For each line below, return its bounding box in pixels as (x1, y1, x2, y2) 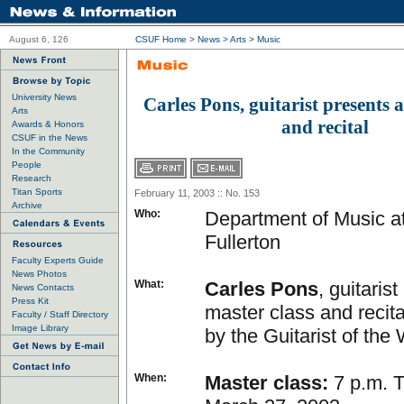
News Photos (12, 269, 67, 279)
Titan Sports (12, 187, 62, 197)
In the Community (12, 146, 85, 156)
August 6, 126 (9, 34, 69, 44)
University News (12, 92, 77, 102)
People (12, 160, 41, 170)
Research (12, 173, 51, 183)
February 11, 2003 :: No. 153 (134, 188, 260, 198)
